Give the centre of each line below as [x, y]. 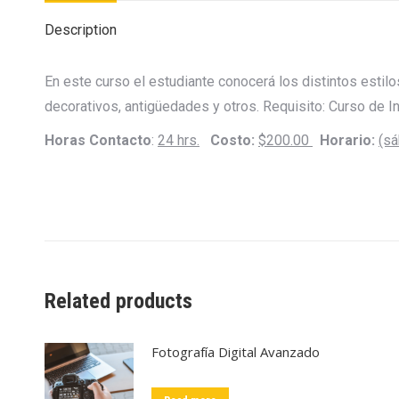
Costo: [234, 140]
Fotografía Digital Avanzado [236, 352]
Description [81, 30]
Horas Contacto [98, 140]
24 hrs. [179, 140]
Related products [118, 301]
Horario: [346, 140]
